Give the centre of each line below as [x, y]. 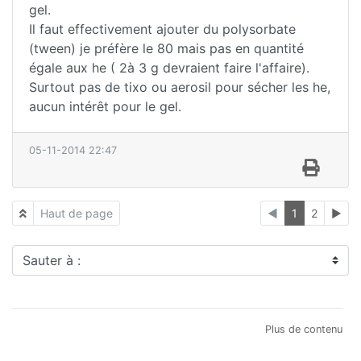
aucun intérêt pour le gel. [105, 107]
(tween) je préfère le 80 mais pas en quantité [166, 49]
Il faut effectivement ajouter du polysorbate [162, 29]
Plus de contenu [304, 330]
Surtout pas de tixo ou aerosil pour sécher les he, [180, 87]
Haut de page [77, 214]
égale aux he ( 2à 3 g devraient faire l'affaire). [169, 68]
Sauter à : [40, 254]
